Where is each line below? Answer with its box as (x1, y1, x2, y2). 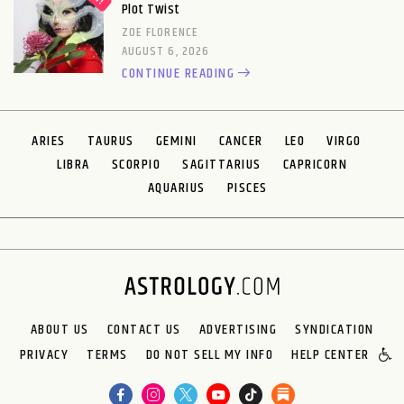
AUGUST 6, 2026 (122, 41, 209, 61)
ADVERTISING (198, 317, 277, 341)
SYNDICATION (295, 317, 374, 341)
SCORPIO (111, 152, 161, 176)
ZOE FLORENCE (122, 22, 198, 42)
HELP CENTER (291, 343, 370, 366)
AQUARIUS (147, 176, 206, 199)
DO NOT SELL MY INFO (145, 343, 274, 366)
